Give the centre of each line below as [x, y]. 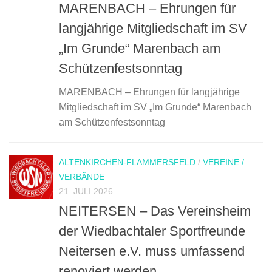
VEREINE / [223, 162]
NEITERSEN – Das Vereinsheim [155, 211]
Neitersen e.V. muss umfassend [152, 251]
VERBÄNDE [82, 177]
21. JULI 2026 [86, 192]
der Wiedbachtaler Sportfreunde [152, 231]
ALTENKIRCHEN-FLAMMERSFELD [127, 162]
